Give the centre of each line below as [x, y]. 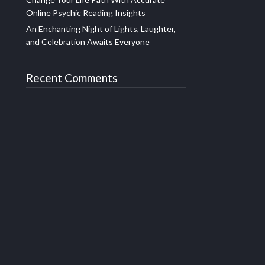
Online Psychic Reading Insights [86, 13]
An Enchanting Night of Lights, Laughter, [101, 29]
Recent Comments [72, 78]
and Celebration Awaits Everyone [88, 42]
